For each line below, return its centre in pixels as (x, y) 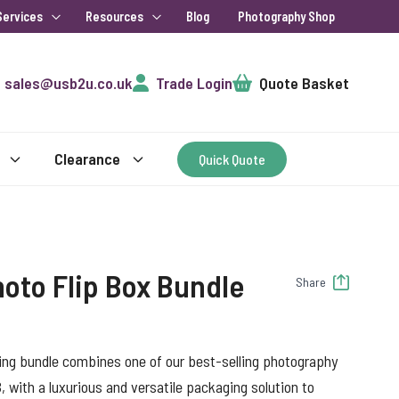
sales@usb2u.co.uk (69, 82)
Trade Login (194, 82)
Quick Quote (232, 159)
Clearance (87, 159)
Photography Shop (286, 16)
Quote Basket (304, 82)
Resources (114, 16)
